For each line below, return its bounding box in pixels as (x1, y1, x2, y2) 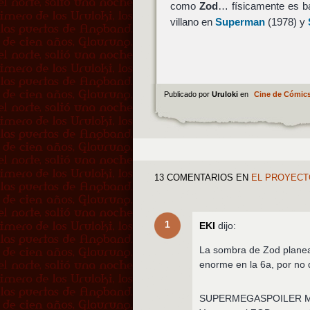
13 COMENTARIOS (154, 172, 234, 183)
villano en (170, 15, 215, 28)
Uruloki (211, 89, 240, 98)
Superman (215, 15, 265, 28)
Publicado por (163, 89, 212, 98)
